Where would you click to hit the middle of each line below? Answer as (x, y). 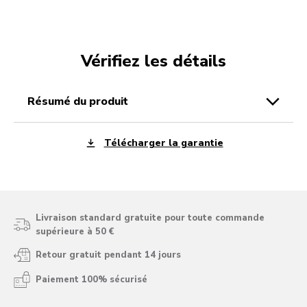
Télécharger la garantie (163, 143)
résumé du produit (82, 102)
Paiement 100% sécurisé (91, 280)
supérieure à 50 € (75, 232)
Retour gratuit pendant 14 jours (108, 255)
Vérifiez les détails (153, 61)
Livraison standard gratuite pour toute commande (150, 218)
